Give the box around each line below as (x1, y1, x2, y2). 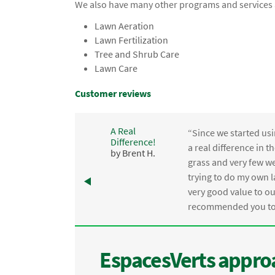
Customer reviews (75, 87, 151, 100)
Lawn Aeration (95, 20, 155, 33)
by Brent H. (110, 146, 156, 159)
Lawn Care (95, 62, 138, 75)
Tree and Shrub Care (95, 48, 180, 61)
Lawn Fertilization (95, 34, 169, 47)
